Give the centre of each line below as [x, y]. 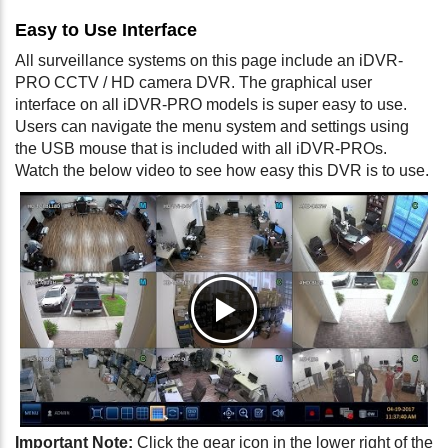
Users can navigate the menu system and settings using [212, 127]
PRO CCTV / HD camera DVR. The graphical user [193, 83]
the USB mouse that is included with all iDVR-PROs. [201, 149]
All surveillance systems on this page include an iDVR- [209, 61]
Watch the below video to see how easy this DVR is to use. [222, 171]
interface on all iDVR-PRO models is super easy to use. [211, 105]
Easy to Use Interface [106, 30]
